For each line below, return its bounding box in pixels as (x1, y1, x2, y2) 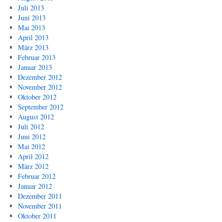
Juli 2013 (17, 3, 44, 12)
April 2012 (17, 152, 49, 161)
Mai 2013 (17, 23, 45, 32)
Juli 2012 (17, 122, 44, 131)
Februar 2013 (17, 53, 55, 62)
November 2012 (17, 82, 62, 92)
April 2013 (17, 33, 49, 42)
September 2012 (17, 102, 63, 111)
